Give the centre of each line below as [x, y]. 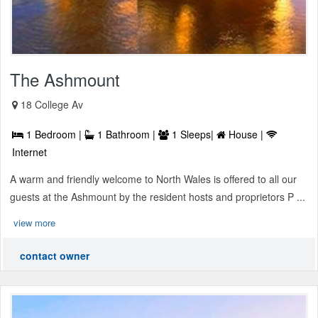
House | [246, 134]
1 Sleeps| [193, 134]
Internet [29, 152]
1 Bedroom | [54, 134]
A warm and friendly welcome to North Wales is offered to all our [153, 179]
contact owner [55, 255]
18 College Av [52, 104]
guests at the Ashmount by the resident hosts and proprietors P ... [158, 196]
